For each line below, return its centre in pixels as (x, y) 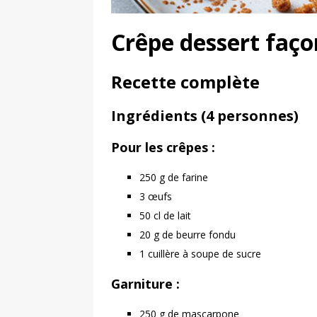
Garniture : (145, 283)
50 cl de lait (165, 215)
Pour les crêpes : (163, 147)
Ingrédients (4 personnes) (205, 115)
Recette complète (185, 81)
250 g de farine (174, 177)
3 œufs (156, 196)
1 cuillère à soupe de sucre (200, 253)
